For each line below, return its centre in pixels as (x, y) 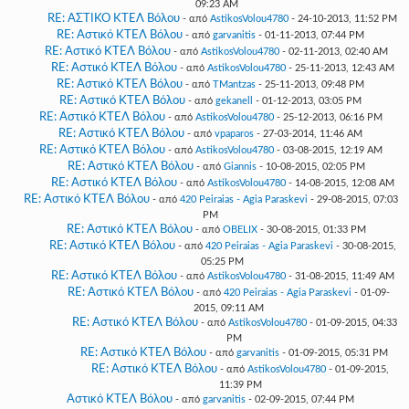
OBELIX (240, 230)
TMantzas (234, 84)
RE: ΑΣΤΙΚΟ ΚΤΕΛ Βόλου (114, 19)
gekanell (234, 101)
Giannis (240, 167)
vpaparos (234, 134)
